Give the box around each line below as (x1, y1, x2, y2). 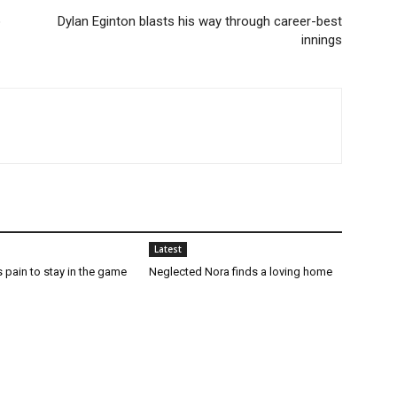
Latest (154, 243, 182, 255)
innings (301, 32, 342, 48)
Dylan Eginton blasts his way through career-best (58, 13, 342, 29)
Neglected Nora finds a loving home (149, 265, 332, 278)
